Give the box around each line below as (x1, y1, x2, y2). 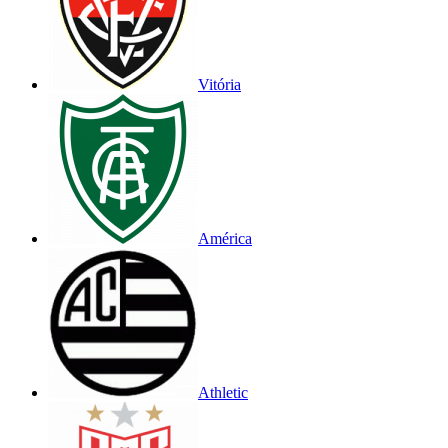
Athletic (198, 383, 248, 401)
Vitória (198, 75, 241, 93)
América (198, 229, 252, 247)
